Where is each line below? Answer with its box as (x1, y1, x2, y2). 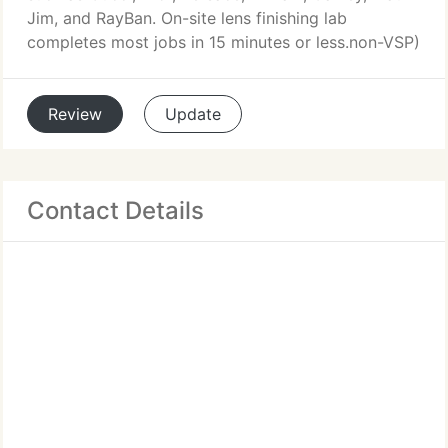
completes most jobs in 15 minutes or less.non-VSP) (27, 32, 420, 52)
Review (48, 104, 102, 124)
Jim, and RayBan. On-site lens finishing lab (27, 8, 347, 28)
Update (165, 104, 221, 124)
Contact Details (27, 196, 204, 225)
